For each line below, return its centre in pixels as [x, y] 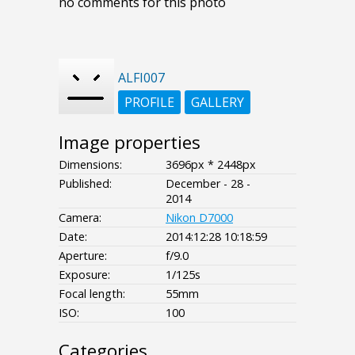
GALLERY [218, 102]
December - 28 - [208, 183]
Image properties [130, 142]
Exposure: [84, 274]
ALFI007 [141, 77]
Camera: [80, 217]
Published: [85, 183]
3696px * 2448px [211, 164]
